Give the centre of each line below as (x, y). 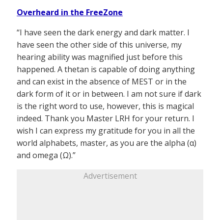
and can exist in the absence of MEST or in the (102, 82)
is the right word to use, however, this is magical (105, 106)
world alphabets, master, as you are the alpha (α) (107, 143)
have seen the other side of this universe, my (99, 45)
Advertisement (110, 176)
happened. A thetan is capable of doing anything (106, 69)
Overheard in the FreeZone (70, 13)
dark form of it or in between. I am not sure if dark (109, 94)
